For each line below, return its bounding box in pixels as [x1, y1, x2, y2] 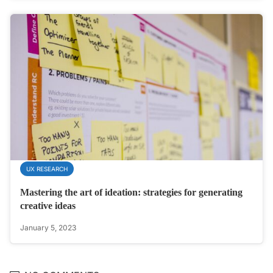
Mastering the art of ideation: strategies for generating [20, 186, 243, 197]
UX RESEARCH [26, 165, 68, 172]
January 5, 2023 [20, 222, 76, 232]
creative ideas [20, 200, 76, 211]
